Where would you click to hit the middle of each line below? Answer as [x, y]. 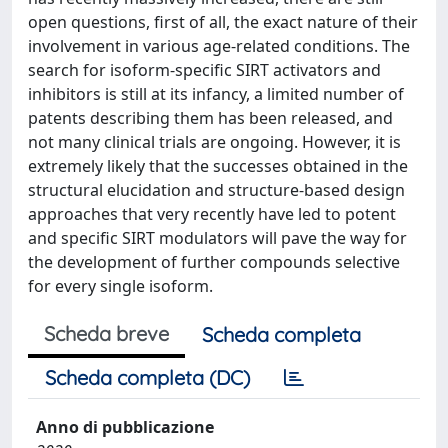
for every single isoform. [120, 286]
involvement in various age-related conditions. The [219, 46]
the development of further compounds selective [214, 262]
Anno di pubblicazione [125, 427]
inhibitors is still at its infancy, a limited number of [216, 94]
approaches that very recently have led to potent [212, 214]
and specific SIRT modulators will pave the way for [217, 238]
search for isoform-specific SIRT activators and [204, 70]
